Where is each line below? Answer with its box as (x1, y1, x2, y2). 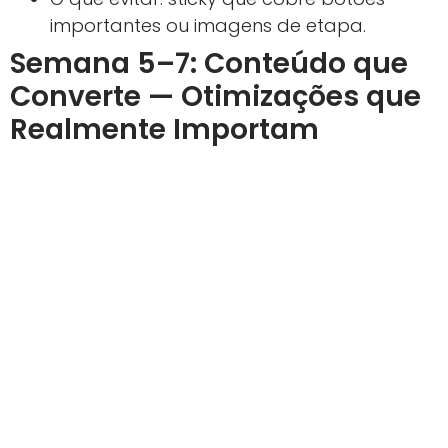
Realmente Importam (10, 110, 319, 150)
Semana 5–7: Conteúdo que (10, 44, 408, 84)
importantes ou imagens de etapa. (50, 13, 366, 39)
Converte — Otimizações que (10, 77, 421, 117)
